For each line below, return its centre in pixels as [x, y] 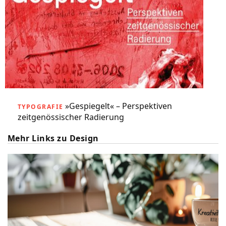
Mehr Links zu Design [53, 138]
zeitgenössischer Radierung [71, 117]
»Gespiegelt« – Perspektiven [119, 106]
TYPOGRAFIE [41, 107]
